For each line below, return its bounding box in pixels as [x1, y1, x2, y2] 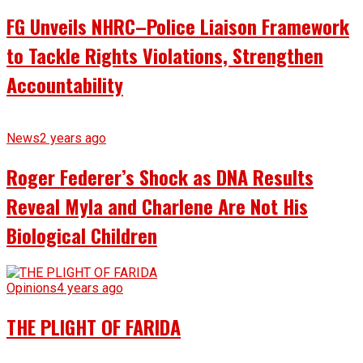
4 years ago [57, 280, 123, 297]
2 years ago [40, 130, 106, 146]
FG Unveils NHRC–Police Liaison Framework [6, 11, 349, 41]
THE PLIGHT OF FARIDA [6, 312, 181, 342]
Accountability [6, 69, 123, 99]
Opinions [6, 280, 57, 297]
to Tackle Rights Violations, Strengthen [6, 40, 323, 70]
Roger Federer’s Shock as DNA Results [6, 161, 314, 191]
